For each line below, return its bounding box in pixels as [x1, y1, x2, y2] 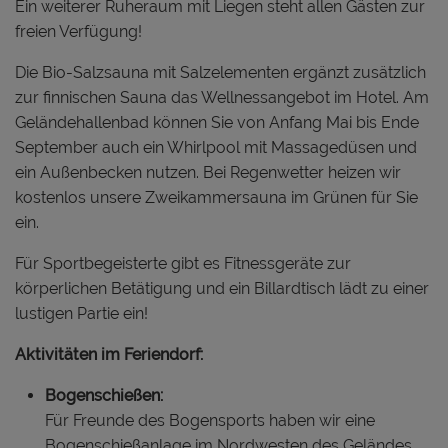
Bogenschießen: [45, 385, 163, 405]
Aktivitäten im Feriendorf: [15, 344, 203, 364]
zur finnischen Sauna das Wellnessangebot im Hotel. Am [15, 87, 429, 107]
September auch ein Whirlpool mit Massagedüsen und [15, 137, 417, 157]
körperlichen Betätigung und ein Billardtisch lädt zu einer [15, 278, 429, 298]
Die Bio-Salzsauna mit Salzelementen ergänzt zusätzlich [15, 62, 426, 82]
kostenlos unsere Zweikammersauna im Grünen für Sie [15, 187, 418, 207]
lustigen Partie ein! [15, 303, 148, 323]
